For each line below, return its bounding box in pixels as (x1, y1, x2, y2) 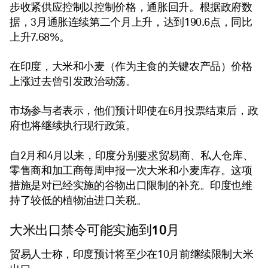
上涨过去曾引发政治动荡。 (10, 75, 136, 88)
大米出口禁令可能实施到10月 (10, 221, 179, 238)
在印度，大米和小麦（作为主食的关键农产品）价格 (10, 60, 252, 73)
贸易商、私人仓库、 (158, 149, 254, 162)
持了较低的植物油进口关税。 (10, 194, 147, 207)
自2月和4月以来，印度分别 (10, 149, 138, 162)
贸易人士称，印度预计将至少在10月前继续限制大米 (10, 248, 254, 261)
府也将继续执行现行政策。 (10, 119, 136, 132)
